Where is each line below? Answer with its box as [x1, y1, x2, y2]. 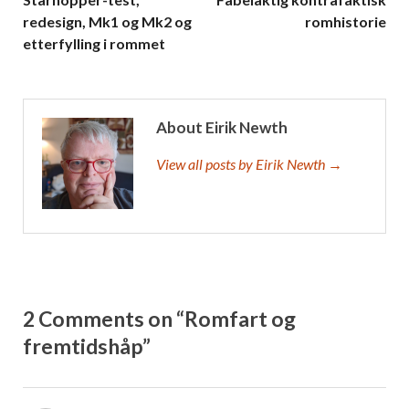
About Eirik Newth [156, 118, 288, 138]
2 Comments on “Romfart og [23, 306, 296, 332]
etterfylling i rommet [23, 35, 165, 53]
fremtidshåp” [23, 333, 151, 360]
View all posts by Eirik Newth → [156, 155, 342, 173]
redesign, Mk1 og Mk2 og [23, 13, 192, 31]
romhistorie [305, 13, 386, 31]
